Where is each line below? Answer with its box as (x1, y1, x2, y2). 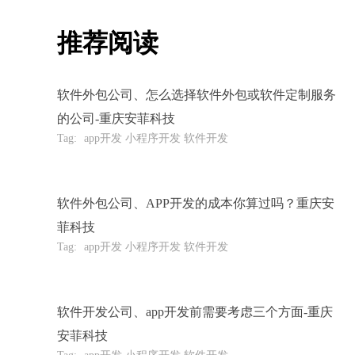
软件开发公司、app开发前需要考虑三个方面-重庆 (57, 305, 333, 319)
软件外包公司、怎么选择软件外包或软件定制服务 (57, 88, 336, 101)
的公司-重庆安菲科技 (57, 112, 175, 125)
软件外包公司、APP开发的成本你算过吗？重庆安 (57, 197, 334, 210)
